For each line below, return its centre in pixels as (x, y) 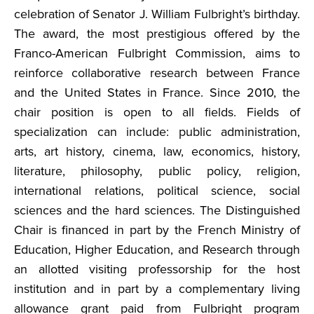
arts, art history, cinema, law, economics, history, (157, 151)
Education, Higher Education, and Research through (157, 250)
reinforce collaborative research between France (157, 73)
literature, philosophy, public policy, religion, (157, 171)
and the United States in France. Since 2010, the (157, 93)
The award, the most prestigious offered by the (157, 34)
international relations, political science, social (157, 191)
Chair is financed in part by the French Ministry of (157, 230)
